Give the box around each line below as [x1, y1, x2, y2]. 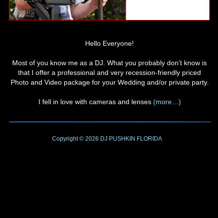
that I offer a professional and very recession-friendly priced [18, 68, 201, 76]
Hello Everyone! [85, 39, 134, 47]
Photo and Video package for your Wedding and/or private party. [10, 78, 209, 86]
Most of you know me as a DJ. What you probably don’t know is [12, 58, 207, 67]
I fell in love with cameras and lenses [38, 97, 153, 106]
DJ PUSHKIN [98, 135, 135, 142]
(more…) [153, 97, 181, 106]
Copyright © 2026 [52, 135, 99, 142]
